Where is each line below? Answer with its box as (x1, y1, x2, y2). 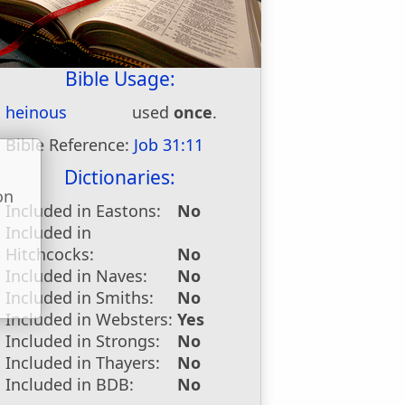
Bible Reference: (5, 134, 135, 155)
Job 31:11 (134, 134, 204, 155)
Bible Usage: (64, 66, 175, 91)
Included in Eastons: (5, 200, 162, 221)
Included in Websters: (5, 308, 174, 330)
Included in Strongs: (5, 330, 161, 352)
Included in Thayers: (5, 352, 161, 373)
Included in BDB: (5, 373, 135, 395)
